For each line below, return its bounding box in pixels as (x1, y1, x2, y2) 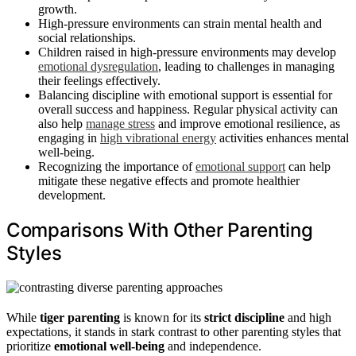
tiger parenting (40, 310, 120, 324)
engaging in (38, 130, 100, 145)
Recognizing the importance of (38, 159, 195, 173)
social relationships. (38, 30, 136, 44)
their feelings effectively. (38, 73, 161, 87)
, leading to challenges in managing (158, 59, 335, 73)
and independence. (164, 339, 261, 353)
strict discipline (204, 310, 284, 324)
